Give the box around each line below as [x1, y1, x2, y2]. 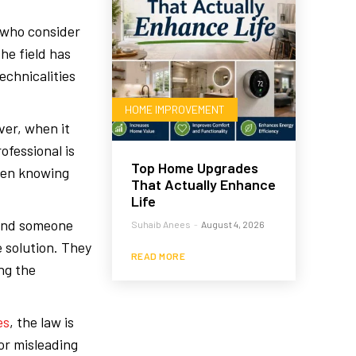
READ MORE [130, 250, 186, 261]
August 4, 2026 [200, 218, 265, 230]
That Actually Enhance [130, 175, 276, 193]
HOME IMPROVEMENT [124, 102, 225, 116]
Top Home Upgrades [130, 158, 258, 176]
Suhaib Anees [130, 218, 191, 230]
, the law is [10, 312, 74, 331]
